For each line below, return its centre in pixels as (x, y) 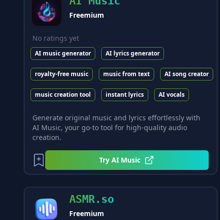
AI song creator (187, 74)
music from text (126, 74)
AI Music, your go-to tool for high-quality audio (110, 127)
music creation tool (63, 95)
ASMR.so (92, 199)
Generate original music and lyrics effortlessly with (116, 118)
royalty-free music (62, 74)
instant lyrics (125, 95)
